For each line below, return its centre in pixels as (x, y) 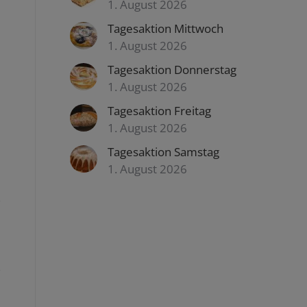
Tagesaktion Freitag (159, 111)
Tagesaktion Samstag (163, 152)
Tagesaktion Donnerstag (172, 70)
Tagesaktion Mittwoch (165, 28)
